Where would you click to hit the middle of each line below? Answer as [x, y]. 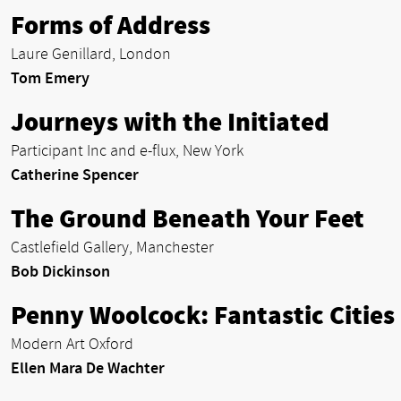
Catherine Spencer [75, 175]
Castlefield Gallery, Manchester [112, 247]
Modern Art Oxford [72, 344]
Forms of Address [111, 26]
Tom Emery [50, 78]
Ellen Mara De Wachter [88, 368]
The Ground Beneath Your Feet [188, 219]
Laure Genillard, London [91, 54]
